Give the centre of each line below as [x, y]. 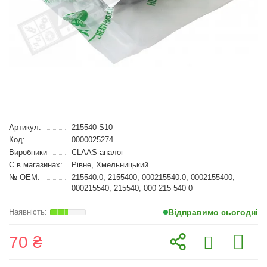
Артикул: [25, 127]
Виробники [28, 152]
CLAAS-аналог [97, 152]
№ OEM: [24, 177]
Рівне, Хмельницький [110, 165]
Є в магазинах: [36, 165]
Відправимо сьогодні [213, 212]
